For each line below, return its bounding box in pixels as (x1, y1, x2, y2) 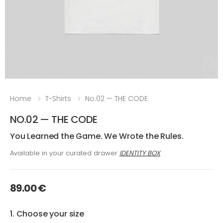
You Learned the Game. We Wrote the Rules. (10, 130, 184, 142)
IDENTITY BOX (119, 148, 160, 158)
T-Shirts (45, 94, 71, 104)
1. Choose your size (10, 208, 84, 220)
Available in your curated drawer (10, 148, 117, 158)
